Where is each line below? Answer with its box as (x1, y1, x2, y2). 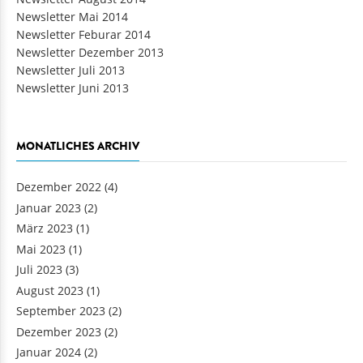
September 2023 (16, 303, 105, 319)
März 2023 (16, 220, 73, 237)
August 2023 (16, 282, 83, 298)
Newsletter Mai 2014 (16, 9, 128, 25)
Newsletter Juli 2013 (16, 62, 125, 79)
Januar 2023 (16, 199, 81, 216)
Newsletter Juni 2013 (16, 80, 129, 96)
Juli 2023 (16, 262, 62, 278)
